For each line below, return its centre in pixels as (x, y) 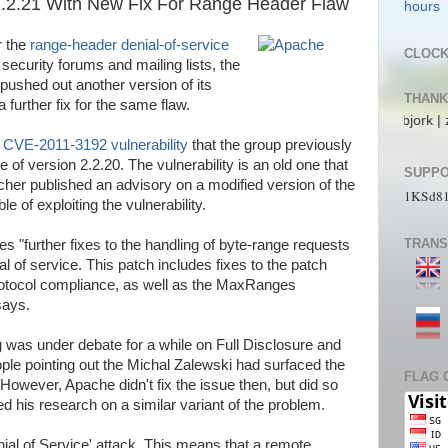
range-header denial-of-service (129, 44)
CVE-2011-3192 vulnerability (95, 144)
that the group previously (270, 144)
